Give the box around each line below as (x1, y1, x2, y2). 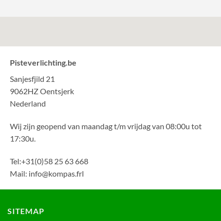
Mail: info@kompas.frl (10, 168, 84, 178)
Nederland (10, 98, 46, 108)
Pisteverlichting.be (10, 57, 76, 67)
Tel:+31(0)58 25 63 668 (10, 156, 88, 166)
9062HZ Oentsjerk (10, 86, 74, 96)
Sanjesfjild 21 (10, 74, 55, 83)
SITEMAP (7, 206, 44, 216)
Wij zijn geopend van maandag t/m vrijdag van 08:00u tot (10, 121, 202, 131)
